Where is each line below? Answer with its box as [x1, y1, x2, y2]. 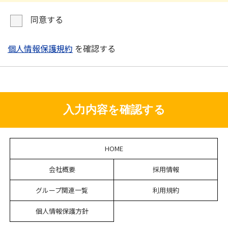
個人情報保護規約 [8, 42, 73, 54]
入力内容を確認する [63, 103, 165, 116]
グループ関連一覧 [36, 185, 88, 195]
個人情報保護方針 [35, 206, 89, 216]
